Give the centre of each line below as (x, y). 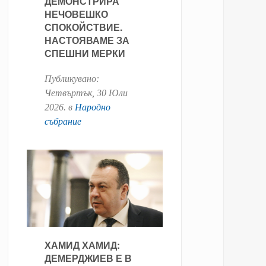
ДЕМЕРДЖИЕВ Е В (88, 258)
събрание (63, 122)
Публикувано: (72, 79)
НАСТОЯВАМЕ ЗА (87, 40)
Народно (92, 107)
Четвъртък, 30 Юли (86, 93)
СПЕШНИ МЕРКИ (85, 53)
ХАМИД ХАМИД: (82, 245)
